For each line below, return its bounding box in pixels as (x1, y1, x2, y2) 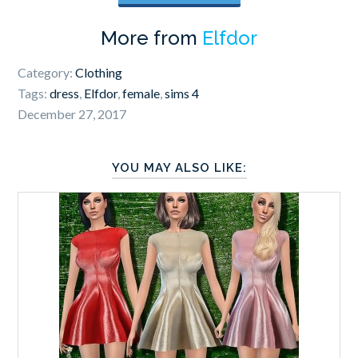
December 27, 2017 (18, 105, 127, 121)
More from (101, 26, 202, 50)
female (122, 85, 161, 101)
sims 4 (165, 85, 200, 101)
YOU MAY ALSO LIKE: (111, 160, 247, 175)
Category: (18, 64, 76, 80)
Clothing (75, 64, 123, 80)
